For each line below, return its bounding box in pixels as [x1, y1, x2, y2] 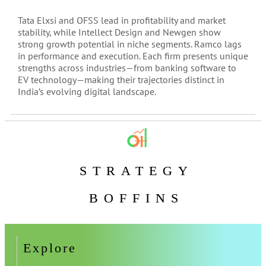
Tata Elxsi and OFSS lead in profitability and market [18, 14, 226, 27]
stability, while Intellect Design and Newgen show [18, 26, 221, 39]
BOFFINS [89, 190, 185, 205]
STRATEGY [80, 163, 194, 178]
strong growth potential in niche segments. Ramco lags [18, 38, 242, 50]
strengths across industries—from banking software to [18, 62, 236, 74]
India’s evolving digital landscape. [18, 85, 156, 98]
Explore [23, 240, 77, 256]
